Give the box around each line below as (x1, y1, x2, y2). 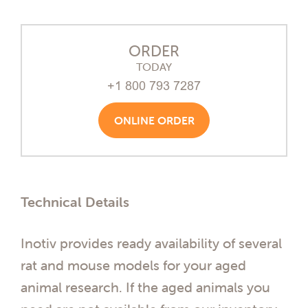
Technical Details (21, 193, 129, 211)
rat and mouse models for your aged (21, 256, 246, 274)
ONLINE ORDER (113, 113, 195, 128)
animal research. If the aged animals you (21, 278, 270, 296)
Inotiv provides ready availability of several (21, 234, 282, 252)
